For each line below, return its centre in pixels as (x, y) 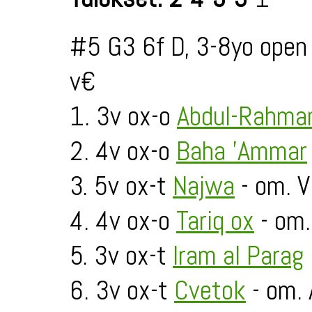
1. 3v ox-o (123, 116)
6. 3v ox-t (122, 290)
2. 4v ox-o (123, 151)
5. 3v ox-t (121, 256)
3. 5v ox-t (121, 186)
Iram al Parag (239, 256)
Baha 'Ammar (242, 151)
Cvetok (210, 290)
